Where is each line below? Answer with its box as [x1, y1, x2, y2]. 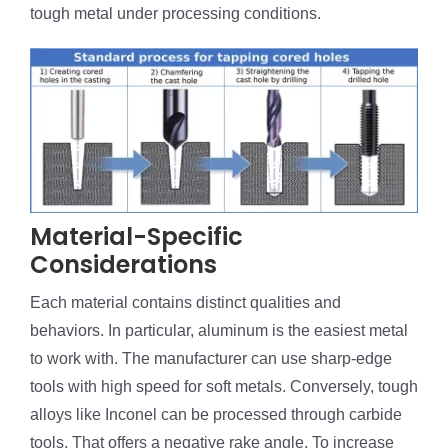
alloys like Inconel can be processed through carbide [30, 405, 402, 423]
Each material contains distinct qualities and [30, 293, 341, 311]
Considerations [30, 247, 217, 281]
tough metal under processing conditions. [30, 5, 321, 23]
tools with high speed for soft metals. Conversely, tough [30, 377, 418, 395]
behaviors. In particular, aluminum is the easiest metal [30, 321, 408, 339]
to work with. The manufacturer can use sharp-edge [30, 349, 392, 367]
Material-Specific [30, 219, 243, 253]
